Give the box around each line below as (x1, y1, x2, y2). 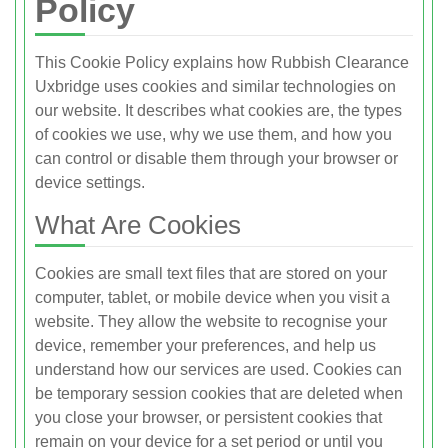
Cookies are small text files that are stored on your (35, 265, 387, 283)
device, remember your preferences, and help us (35, 337, 376, 355)
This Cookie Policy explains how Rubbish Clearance (35, 54, 409, 72)
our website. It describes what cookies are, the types (35, 102, 402, 120)
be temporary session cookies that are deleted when (35, 385, 403, 403)
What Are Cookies (35, 210, 241, 241)
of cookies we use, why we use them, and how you (35, 126, 392, 144)
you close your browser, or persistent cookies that (35, 409, 382, 427)
